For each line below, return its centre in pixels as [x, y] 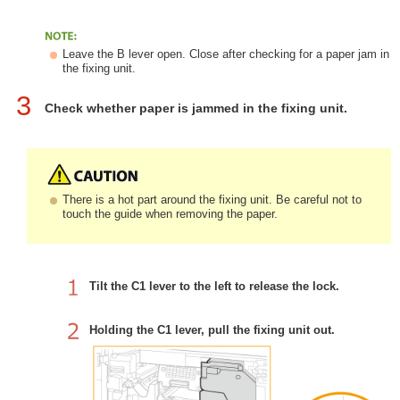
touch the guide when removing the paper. [170, 213]
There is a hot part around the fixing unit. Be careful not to [212, 199]
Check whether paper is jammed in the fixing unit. [196, 108]
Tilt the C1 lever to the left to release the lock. [214, 286]
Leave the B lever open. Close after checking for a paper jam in [226, 54]
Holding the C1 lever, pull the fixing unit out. [212, 329]
